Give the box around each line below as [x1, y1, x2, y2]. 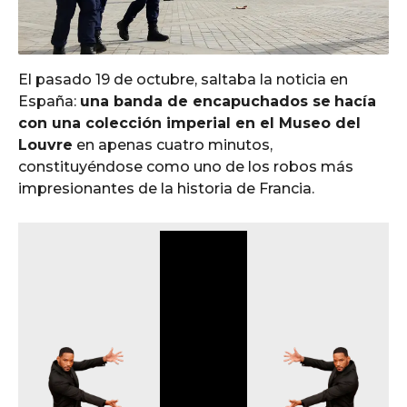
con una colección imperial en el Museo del [18, 114, 361, 133]
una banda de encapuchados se [80, 93, 331, 111]
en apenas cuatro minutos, [73, 136, 273, 154]
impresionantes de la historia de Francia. [18, 180, 314, 198]
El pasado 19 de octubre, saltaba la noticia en [18, 71, 348, 89]
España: [18, 93, 80, 111]
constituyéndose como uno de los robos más [18, 158, 353, 176]
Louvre [18, 136, 73, 154]
